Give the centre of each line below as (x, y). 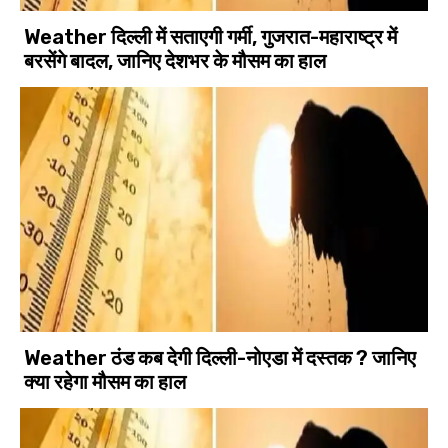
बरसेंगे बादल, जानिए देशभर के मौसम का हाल (175, 60)
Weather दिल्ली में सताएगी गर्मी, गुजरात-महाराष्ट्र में (211, 36)
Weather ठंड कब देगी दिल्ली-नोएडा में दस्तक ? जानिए (220, 357)
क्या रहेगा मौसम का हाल (105, 381)
